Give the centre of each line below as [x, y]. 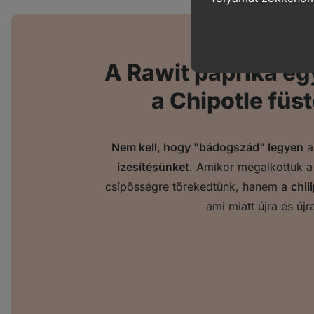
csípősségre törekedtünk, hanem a [198, 187]
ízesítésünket [153, 167]
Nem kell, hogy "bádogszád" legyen [207, 148]
